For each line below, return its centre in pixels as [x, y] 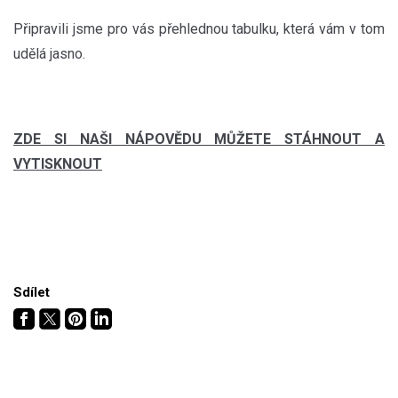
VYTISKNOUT [58, 163]
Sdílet [32, 292]
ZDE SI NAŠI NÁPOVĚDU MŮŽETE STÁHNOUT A [199, 139]
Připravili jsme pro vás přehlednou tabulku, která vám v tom [199, 28]
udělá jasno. [49, 53]
